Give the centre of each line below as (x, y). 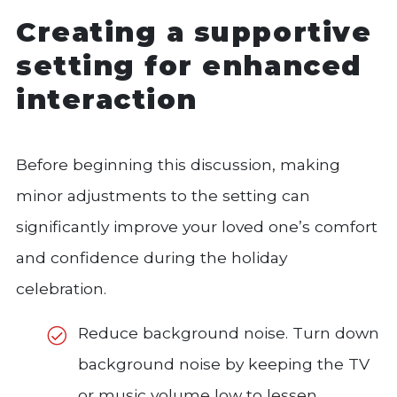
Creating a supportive (194, 31)
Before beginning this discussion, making (178, 165)
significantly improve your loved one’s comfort (197, 227)
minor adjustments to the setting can (163, 196)
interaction (107, 99)
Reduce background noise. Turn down (229, 333)
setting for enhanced (189, 65)
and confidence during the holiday (152, 258)
